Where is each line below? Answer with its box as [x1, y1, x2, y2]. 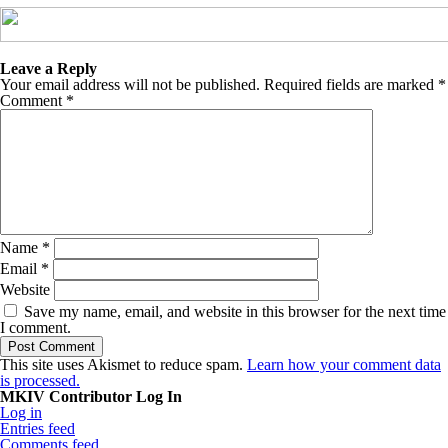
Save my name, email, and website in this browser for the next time [24, 303, 446, 320]
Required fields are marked [264, 76, 438, 93]
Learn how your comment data [247, 356, 441, 373]
